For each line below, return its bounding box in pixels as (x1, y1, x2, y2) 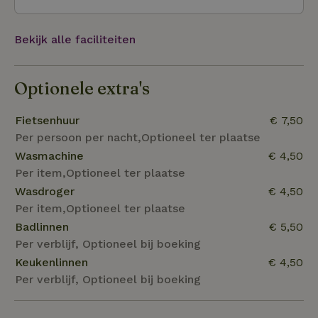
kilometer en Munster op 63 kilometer (14, 9, 223, 23)
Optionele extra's (14, 77, 150, 99)
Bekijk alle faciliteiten (14, 32, 136, 46)
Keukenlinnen (15, 255, 88, 269)
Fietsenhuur (15, 113, 79, 127)
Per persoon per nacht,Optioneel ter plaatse (15, 130, 261, 144)
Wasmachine (15, 148, 84, 163)
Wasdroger (15, 184, 75, 198)
